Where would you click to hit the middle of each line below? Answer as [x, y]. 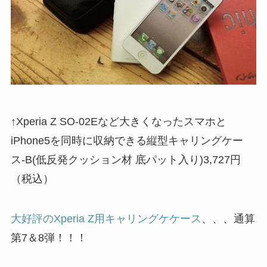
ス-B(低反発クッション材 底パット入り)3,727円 [125, 159]
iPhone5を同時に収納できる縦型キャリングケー [127, 140]
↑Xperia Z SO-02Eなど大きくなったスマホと [118, 121]
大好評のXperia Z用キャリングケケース [106, 219]
